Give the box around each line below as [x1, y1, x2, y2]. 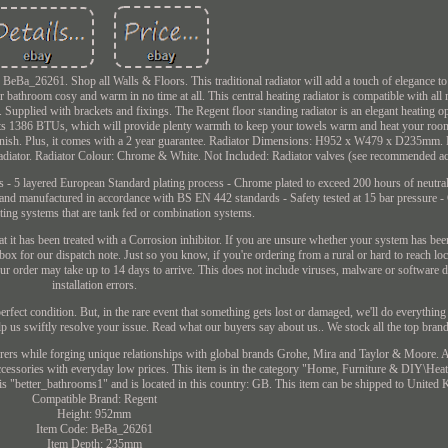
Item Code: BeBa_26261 [35, 421, 153, 436]
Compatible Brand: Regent [31, 391, 157, 406]
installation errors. [51, 277, 137, 292]
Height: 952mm [57, 406, 132, 421]
